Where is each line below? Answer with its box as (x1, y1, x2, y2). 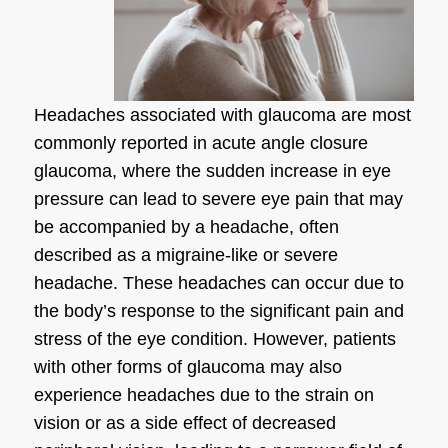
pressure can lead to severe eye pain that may (33, 189, 403, 210)
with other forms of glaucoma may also (33, 357, 342, 378)
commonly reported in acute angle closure (33, 133, 368, 154)
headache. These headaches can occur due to (33, 273, 404, 294)
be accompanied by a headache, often (33, 217, 339, 238)
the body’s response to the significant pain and (33, 301, 404, 322)
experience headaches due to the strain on (33, 385, 374, 406)
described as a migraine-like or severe (33, 245, 338, 266)
